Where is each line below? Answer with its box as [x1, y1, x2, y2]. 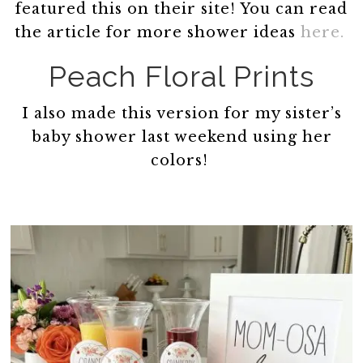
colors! [150, 151, 213, 169]
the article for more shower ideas [14, 23, 301, 41]
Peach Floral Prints [49, 58, 314, 93]
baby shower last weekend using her [31, 127, 332, 146]
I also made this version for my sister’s [21, 104, 342, 122]
